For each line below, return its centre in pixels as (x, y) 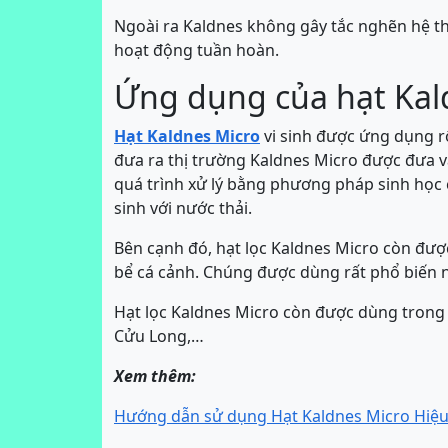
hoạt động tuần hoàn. (196, 50)
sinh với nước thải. (183, 208)
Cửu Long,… (159, 336)
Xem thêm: (155, 376)
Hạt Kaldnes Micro (187, 136)
